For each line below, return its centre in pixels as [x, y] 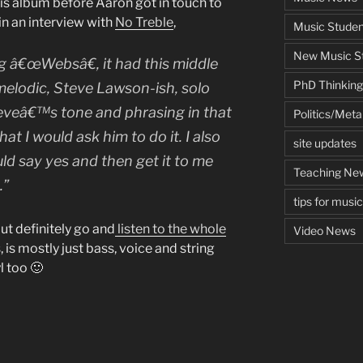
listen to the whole [171, 229]
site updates [325, 143]
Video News [324, 231]
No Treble [144, 23]
